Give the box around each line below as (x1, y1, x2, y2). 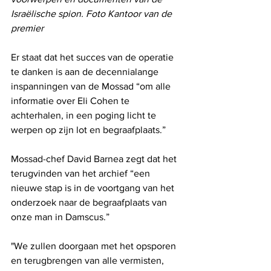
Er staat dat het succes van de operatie (11, 51, 176, 62)
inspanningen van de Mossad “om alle (11, 80, 173, 91)
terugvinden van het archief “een (11, 168, 152, 178)
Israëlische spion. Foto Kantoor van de (11, 8, 174, 19)
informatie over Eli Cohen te (11, 95, 132, 106)
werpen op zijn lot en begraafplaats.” (11, 124, 166, 135)
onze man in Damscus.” (11, 211, 109, 222)
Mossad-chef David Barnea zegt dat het (11, 153, 179, 164)
